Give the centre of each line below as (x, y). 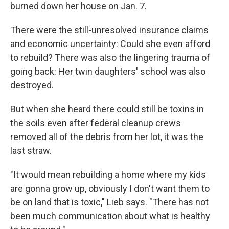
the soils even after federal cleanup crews (96, 123)
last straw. (31, 151)
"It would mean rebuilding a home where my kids (108, 175)
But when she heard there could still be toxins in (107, 109)
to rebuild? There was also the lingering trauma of (110, 58)
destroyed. (32, 85)
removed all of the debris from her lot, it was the (107, 137)
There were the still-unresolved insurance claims (109, 30)
